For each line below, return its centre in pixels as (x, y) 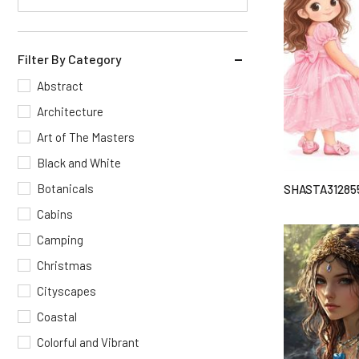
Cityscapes (67, 291)
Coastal (57, 317)
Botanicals (65, 188)
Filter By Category (70, 59)
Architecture (70, 111)
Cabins (55, 214)
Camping (60, 240)
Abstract (60, 86)
